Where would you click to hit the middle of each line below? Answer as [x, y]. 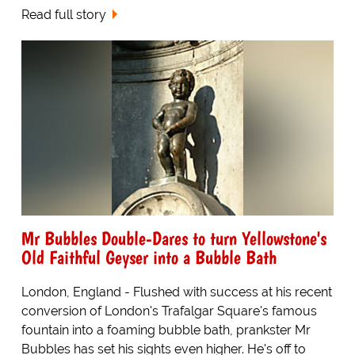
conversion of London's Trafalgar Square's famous [169, 311]
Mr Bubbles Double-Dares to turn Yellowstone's [174, 239]
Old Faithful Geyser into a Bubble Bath [149, 258]
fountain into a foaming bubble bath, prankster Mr [166, 330]
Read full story [63, 14]
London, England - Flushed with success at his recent [176, 292]
